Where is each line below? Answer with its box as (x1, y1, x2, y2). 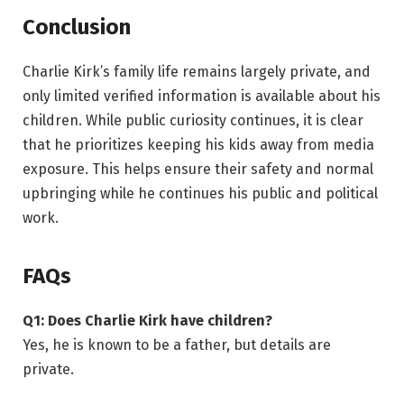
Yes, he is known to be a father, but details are (23, 335, 331, 353)
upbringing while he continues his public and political (23, 185, 378, 203)
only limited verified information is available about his (23, 87, 381, 106)
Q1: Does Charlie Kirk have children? (23, 311, 272, 329)
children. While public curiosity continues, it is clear (23, 112, 363, 130)
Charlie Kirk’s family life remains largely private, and (23, 63, 371, 81)
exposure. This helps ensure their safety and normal (23, 161, 373, 179)
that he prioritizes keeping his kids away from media (23, 136, 374, 154)
